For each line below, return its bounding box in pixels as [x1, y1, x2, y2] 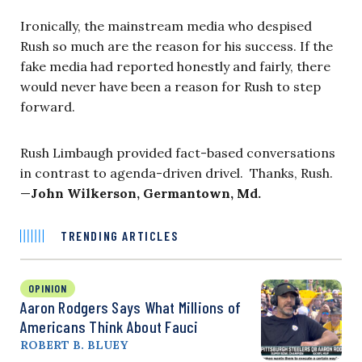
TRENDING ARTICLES [61, 228, 179, 244]
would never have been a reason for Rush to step [20, 78, 321, 95]
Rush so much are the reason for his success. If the [20, 38, 333, 55]
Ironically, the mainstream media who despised [20, 18, 312, 35]
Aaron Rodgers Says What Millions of [20, 297, 242, 318]
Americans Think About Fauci [20, 317, 199, 337]
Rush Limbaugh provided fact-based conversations [20, 145, 335, 162]
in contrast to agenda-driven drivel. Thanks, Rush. [20, 165, 333, 182]
